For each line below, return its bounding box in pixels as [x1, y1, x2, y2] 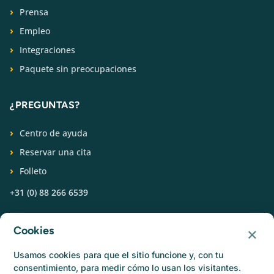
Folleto [20, 165, 46, 177]
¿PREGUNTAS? [10, 98, 80, 111]
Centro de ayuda [20, 127, 87, 139]
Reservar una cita [20, 146, 91, 158]
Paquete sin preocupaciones [20, 62, 136, 75]
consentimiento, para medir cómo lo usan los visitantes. [13, 262, 241, 273]
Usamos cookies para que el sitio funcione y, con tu [13, 250, 223, 260]
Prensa [20, 6, 48, 18]
